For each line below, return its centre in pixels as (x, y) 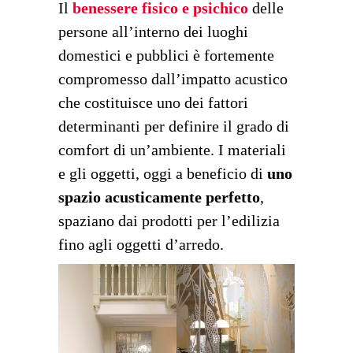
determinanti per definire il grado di (174, 126)
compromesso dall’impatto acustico (173, 79)
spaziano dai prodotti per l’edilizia (169, 221)
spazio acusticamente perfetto (159, 197)
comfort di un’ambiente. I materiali (172, 150)
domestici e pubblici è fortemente (166, 56)
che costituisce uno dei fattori (153, 103)
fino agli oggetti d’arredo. (141, 245)
